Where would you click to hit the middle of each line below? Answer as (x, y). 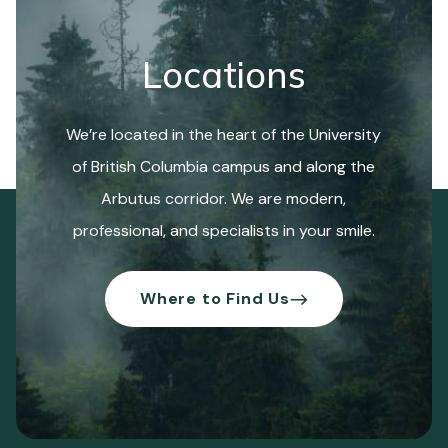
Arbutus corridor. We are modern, (224, 198)
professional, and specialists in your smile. (223, 230)
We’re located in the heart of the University (224, 134)
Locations (223, 74)
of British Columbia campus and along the (224, 166)
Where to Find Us (215, 298)
